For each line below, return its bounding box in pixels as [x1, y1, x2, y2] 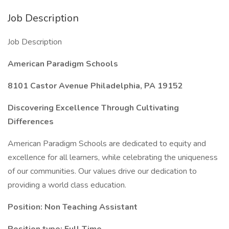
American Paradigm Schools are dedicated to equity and [8, 138, 206, 149]
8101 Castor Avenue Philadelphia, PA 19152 [8, 80, 183, 91]
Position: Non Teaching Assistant [8, 201, 138, 213]
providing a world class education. [8, 179, 126, 191]
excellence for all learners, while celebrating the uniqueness [8, 152, 218, 163]
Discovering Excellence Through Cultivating [8, 102, 179, 113]
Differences [8, 116, 54, 127]
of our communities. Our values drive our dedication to [8, 166, 197, 177]
